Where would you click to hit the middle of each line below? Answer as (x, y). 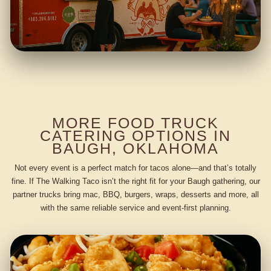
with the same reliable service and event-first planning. (135, 207)
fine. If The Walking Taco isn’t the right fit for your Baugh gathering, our (135, 181)
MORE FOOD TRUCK (135, 123)
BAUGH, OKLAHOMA (135, 149)
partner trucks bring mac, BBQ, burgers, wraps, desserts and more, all (135, 194)
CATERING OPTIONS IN (135, 136)
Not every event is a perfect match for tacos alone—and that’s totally (135, 168)
